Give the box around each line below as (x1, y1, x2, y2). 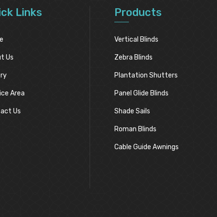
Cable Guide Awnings (114, 143, 179, 151)
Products (114, 6, 162, 19)
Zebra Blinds (114, 53, 153, 62)
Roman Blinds (114, 125, 157, 133)
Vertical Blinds (114, 35, 159, 44)
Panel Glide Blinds (114, 89, 169, 97)
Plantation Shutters (114, 71, 178, 79)
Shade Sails (114, 107, 151, 115)
